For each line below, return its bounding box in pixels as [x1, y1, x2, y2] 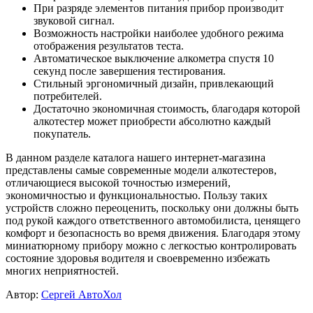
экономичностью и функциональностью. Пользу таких [6, 189, 268, 201]
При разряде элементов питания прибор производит [34, 1, 284, 14]
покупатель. [34, 127, 91, 140]
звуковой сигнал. [34, 14, 115, 27]
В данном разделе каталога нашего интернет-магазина [6, 151, 265, 163]
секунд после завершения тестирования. [34, 64, 226, 77]
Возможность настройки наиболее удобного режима [34, 27, 284, 39]
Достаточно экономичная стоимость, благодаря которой [34, 102, 300, 115]
